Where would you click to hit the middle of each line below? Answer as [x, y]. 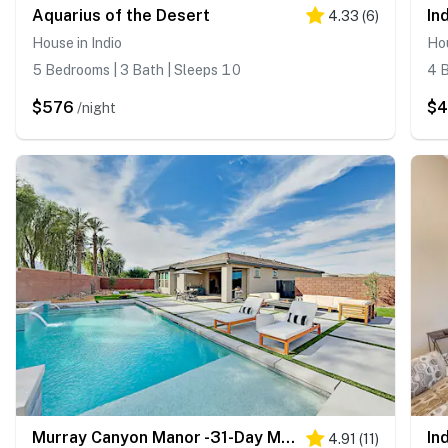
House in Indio [77, 42]
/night [96, 107]
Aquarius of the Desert [121, 15]
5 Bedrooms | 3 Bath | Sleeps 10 [136, 69]
